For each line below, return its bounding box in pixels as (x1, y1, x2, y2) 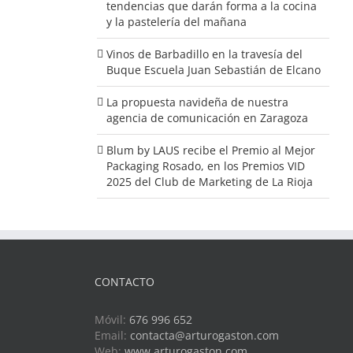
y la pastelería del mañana (106, 13, 247, 29)
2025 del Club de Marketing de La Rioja (106, 173, 313, 189)
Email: (94, 327, 130, 343)
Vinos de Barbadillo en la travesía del (106, 46, 303, 61)
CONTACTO (94, 273, 154, 289)
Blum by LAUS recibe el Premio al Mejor (106, 142, 315, 158)
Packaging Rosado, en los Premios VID (106, 158, 305, 173)
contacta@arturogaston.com (129, 327, 279, 343)
